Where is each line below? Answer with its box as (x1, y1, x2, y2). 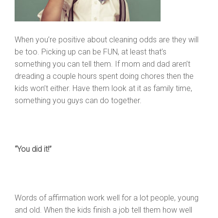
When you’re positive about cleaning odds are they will (15, 35, 199, 44)
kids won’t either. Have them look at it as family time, (15, 84, 192, 93)
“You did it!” (15, 145, 52, 154)
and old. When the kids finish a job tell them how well (15, 205, 192, 215)
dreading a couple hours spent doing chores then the (15, 72, 194, 81)
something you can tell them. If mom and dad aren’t (15, 59, 190, 69)
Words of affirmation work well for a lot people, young (15, 193, 199, 202)
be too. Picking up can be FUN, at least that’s (15, 47, 166, 56)
